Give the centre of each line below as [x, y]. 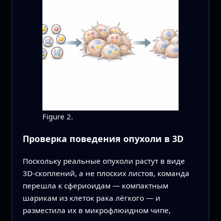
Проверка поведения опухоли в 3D [103, 139]
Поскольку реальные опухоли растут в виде [104, 161]
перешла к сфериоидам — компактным [95, 186]
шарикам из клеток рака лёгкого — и [91, 198]
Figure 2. [57, 116]
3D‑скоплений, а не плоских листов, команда [106, 173]
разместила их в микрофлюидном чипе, [96, 210]
